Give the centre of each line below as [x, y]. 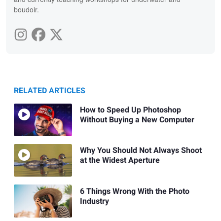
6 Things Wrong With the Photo [134, 191]
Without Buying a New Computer [137, 120]
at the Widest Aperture [120, 161]
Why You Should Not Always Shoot [141, 151]
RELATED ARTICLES [50, 91]
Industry [94, 201]
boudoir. [26, 9]
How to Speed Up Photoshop [130, 110]
